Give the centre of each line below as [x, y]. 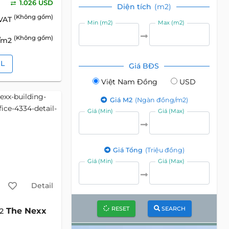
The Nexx [26, 211]
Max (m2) [171, 22]
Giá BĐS [144, 66]
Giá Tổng [129, 150]
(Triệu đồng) [165, 150]
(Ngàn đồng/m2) [161, 100]
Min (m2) [100, 22]
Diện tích [135, 7]
